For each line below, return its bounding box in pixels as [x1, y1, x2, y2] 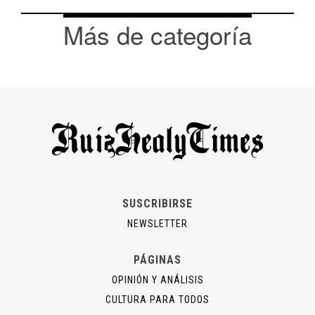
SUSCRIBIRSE [122, 197, 193, 211]
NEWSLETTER [127, 218, 188, 230]
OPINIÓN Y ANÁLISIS [111, 274, 204, 286]
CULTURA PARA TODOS [105, 294, 210, 306]
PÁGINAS [134, 253, 181, 267]
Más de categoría [63, 17, 252, 52]
